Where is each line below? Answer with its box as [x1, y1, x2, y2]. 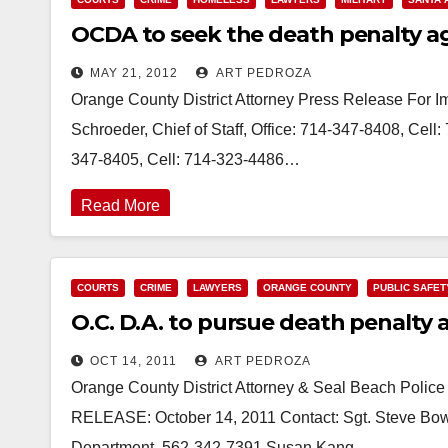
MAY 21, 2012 [90, 66, 178, 80]
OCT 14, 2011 [90, 354, 177, 368]
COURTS [77, 282, 119, 293]
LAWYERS [193, 282, 242, 293]
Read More [81, 197, 160, 214]
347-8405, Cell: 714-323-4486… [71, 151, 300, 168]
